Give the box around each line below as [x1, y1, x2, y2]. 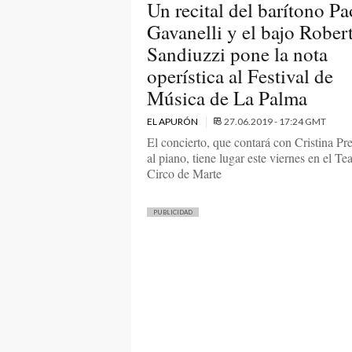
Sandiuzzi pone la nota [147, 40, 328, 67]
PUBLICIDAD [153, 207, 192, 216]
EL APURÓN [147, 115, 200, 127]
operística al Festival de [147, 62, 333, 89]
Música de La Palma [147, 84, 307, 111]
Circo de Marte [147, 164, 222, 181]
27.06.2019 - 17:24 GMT [224, 115, 326, 127]
